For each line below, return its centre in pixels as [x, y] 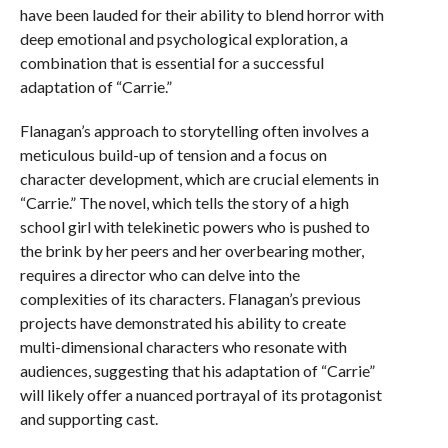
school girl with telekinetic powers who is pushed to [194, 226]
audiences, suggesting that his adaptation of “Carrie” [197, 370]
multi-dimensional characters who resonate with [183, 346]
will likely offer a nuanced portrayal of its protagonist [200, 394]
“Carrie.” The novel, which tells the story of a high [184, 202]
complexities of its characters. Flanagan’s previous [190, 298]
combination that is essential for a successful [171, 62]
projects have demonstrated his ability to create [182, 322]
